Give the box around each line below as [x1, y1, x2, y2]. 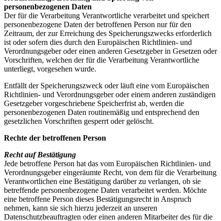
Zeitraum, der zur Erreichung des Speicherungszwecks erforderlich [4, 29, 212, 38]
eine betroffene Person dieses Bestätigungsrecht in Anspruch [4, 195, 191, 204]
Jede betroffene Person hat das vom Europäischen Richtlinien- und [4, 159, 211, 168]
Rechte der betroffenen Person [4, 134, 106, 143]
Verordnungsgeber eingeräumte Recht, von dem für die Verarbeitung [4, 168, 217, 177]
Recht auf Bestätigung [4, 150, 76, 159]
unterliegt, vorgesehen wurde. [4, 65, 96, 74]
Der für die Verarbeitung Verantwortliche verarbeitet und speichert [4, 11, 209, 20]
